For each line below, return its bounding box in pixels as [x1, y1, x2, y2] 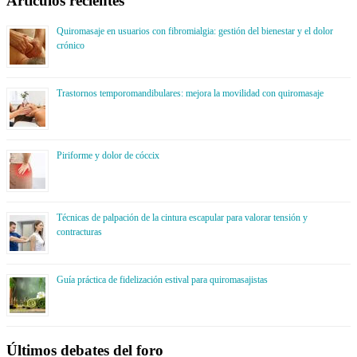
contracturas [57, 226, 102, 238]
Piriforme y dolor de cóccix [57, 150, 159, 162]
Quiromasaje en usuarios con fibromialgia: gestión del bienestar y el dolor [57, 25, 333, 37]
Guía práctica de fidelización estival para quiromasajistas [57, 274, 268, 286]
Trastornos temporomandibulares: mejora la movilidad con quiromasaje [57, 88, 324, 100]
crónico [57, 40, 84, 52]
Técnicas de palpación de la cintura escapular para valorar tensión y [57, 212, 308, 224]
